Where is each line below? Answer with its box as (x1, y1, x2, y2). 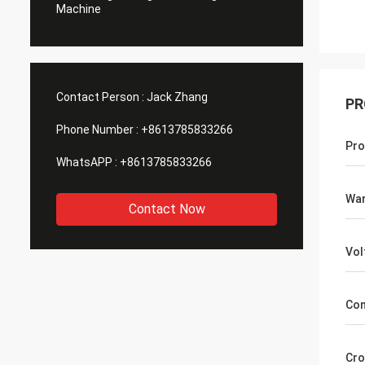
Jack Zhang (147, 90, 208, 103)
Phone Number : (56, 123, 139, 136)
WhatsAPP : (56, 156, 117, 169)
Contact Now (128, 201, 205, 217)
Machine (56, 2, 101, 15)
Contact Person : (56, 90, 144, 103)
